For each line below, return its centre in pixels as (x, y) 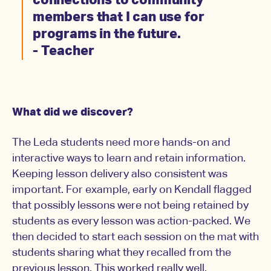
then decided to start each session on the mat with (135, 237)
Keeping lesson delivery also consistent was (120, 175)
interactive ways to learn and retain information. (129, 159)
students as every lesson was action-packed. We (131, 222)
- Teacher (64, 52)
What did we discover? (73, 113)
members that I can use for (119, 18)
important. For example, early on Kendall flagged (132, 190)
